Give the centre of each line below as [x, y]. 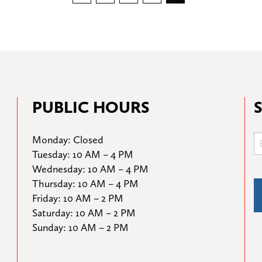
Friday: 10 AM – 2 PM [78, 198]
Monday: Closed [68, 140]
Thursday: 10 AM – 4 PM [85, 184]
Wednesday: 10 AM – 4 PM [90, 169]
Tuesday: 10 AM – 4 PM [83, 154]
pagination [126, 23]
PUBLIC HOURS [91, 107]
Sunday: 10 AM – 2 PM [80, 227]
